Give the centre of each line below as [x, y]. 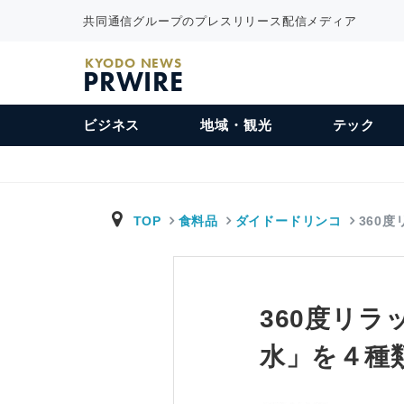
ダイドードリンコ [288, 221]
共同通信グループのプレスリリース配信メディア [220, 21]
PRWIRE [133, 82]
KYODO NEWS [133, 63]
